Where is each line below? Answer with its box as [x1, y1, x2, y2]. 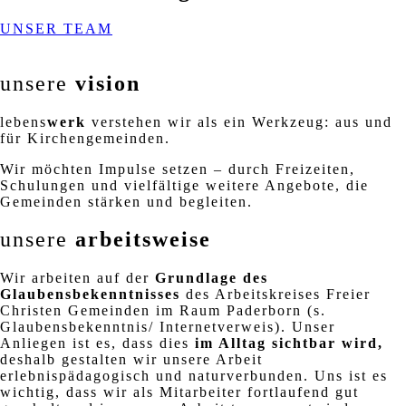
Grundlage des [155, 270, 268, 286]
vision [75, 71, 140, 95]
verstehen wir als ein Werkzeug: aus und [86, 113, 392, 130]
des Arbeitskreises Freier [186, 286, 371, 303]
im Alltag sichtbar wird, [189, 335, 383, 352]
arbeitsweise [75, 227, 211, 252]
